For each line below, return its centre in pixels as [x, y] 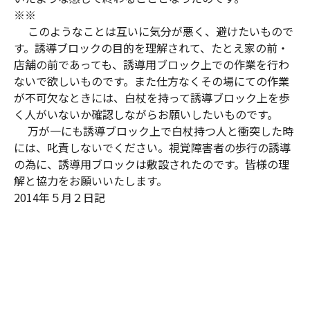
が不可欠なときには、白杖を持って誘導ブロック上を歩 [152, 98]
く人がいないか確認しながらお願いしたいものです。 [146, 115]
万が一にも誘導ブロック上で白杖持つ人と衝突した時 [154, 131]
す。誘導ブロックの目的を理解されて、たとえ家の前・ [151, 48]
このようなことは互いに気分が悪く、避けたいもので [154, 31]
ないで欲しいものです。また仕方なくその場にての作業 [152, 81]
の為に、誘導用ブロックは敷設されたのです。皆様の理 [152, 164]
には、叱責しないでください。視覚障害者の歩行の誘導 [152, 148]
